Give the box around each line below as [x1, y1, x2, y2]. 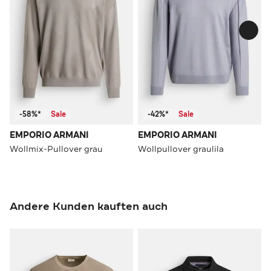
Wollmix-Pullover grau [10, 143, 103, 154]
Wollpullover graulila [138, 143, 224, 154]
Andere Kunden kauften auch [10, 198, 168, 214]
